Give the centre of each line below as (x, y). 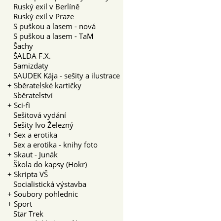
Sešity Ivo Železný (40, 125)
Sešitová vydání (37, 115)
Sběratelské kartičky (48, 85)
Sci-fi (22, 105)
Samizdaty (28, 65)
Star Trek (25, 213)
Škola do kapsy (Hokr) (47, 164)
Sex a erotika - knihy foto (53, 144)
